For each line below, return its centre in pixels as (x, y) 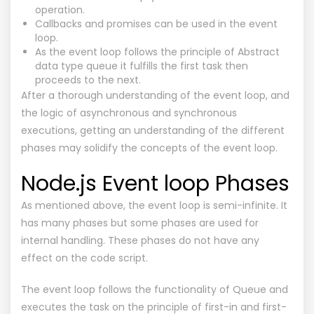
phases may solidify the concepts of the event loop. (149, 148)
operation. (60, 9)
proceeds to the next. (88, 80)
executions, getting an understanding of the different (153, 130)
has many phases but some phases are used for (140, 223)
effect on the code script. (84, 258)
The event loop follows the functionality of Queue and (155, 289)
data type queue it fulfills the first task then (142, 66)
